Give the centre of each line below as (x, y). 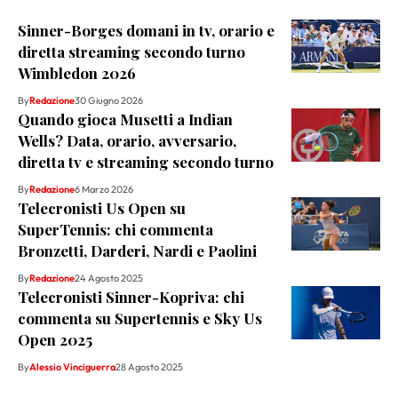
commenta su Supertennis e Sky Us (140, 318)
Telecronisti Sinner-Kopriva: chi (131, 297)
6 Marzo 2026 (104, 190)
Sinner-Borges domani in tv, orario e (146, 31)
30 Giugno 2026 (109, 101)
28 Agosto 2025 (149, 367)
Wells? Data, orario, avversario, (127, 141)
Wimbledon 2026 (77, 73)
